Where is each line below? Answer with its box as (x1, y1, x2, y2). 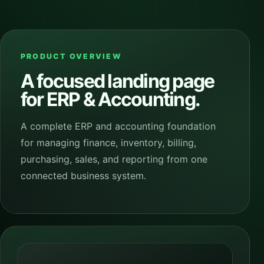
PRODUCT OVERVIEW (21, 52, 122, 61)
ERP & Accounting (46, 88, 195, 111)
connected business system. (21, 170, 146, 181)
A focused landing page (21, 70, 214, 93)
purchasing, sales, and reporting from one (21, 153, 207, 165)
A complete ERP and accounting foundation (21, 120, 216, 132)
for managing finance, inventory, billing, (21, 137, 196, 148)
